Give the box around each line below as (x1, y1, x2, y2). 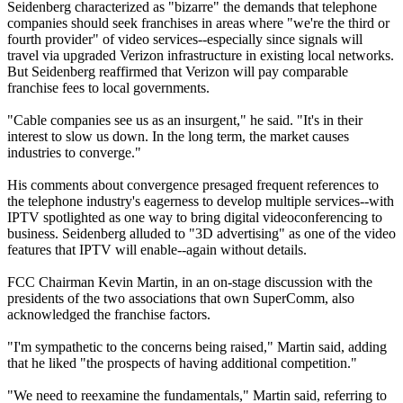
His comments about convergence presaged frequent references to (7, 176, 379, 193)
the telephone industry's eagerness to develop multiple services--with (7, 193, 394, 209)
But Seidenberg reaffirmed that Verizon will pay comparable (7, 63, 348, 79)
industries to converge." (7, 144, 141, 160)
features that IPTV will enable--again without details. (7, 241, 307, 257)
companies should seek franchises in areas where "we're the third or (7, 14, 390, 31)
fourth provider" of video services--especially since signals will (7, 31, 363, 47)
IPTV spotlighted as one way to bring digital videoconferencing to (7, 209, 382, 225)
